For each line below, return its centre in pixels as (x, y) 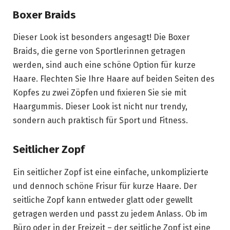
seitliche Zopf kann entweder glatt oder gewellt (103, 200)
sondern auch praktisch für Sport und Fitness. (100, 121)
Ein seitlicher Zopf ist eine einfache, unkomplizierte (111, 172)
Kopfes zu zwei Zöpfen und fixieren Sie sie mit (100, 93)
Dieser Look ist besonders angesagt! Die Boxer (101, 37)
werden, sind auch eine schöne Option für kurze (104, 65)
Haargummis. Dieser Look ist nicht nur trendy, (100, 107)
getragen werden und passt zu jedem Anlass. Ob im (110, 214)
